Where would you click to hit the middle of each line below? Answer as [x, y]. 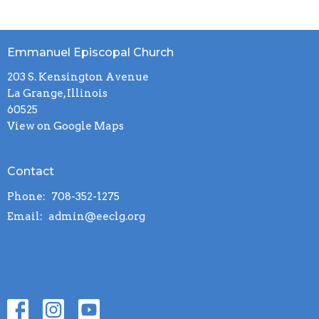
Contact [31, 172]
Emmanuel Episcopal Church [90, 52]
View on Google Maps [66, 126]
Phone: [27, 196]
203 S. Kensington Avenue [78, 77]
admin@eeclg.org [97, 216]
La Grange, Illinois [57, 94]
